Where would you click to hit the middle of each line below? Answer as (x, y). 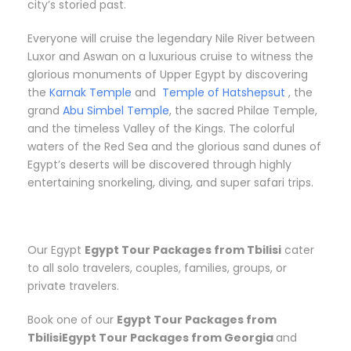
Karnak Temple (90, 93)
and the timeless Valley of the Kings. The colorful (161, 129)
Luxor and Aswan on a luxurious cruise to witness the (170, 57)
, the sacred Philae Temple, (243, 111)
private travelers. (73, 286)
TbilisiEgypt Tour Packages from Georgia (150, 338)
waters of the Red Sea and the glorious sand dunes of (174, 147)
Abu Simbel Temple (116, 111)
